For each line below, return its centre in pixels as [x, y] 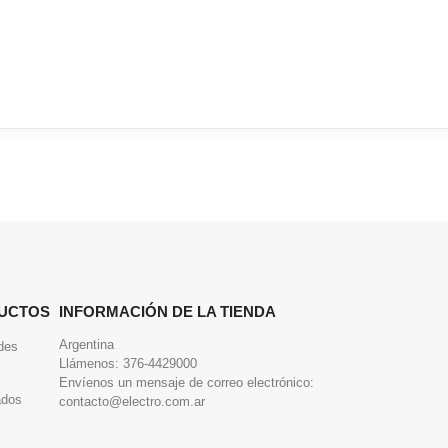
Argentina [86, 344]
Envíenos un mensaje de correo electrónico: [186, 382]
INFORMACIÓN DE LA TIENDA [167, 311]
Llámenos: [91, 363]
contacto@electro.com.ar [132, 401]
